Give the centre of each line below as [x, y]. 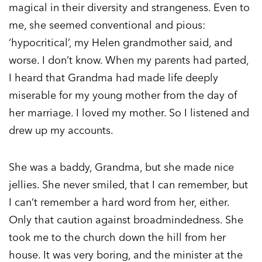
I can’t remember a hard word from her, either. [119, 202]
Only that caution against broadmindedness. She [126, 220]
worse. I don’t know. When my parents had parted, [129, 60]
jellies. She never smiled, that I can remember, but [128, 185]
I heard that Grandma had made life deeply [113, 78]
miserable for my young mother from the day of [123, 95]
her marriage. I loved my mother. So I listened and [129, 113]
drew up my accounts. [61, 130]
